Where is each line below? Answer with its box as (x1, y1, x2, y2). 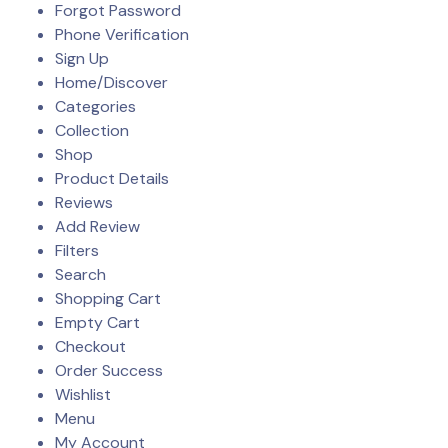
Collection (55, 119, 129, 141)
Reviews (55, 191, 113, 213)
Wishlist (55, 383, 111, 405)
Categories (55, 95, 136, 117)
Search (55, 263, 106, 285)
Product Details (55, 167, 169, 189)
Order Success (55, 359, 163, 381)
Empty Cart (55, 311, 140, 333)
